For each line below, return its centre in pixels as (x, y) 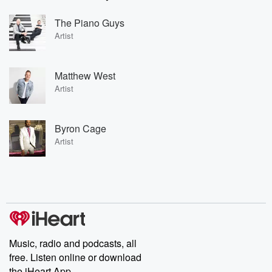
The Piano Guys (90, 22)
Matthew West (85, 75)
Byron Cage (80, 128)
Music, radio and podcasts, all (73, 243)
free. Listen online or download (75, 257)
